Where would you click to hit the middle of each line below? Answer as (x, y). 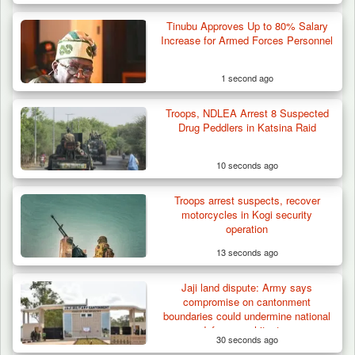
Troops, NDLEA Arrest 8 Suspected (247, 113)
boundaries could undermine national (247, 316)
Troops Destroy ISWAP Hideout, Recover (162, 125)
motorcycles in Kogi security (247, 215)
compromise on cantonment (247, 302)
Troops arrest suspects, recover (247, 200)
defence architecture (247, 330)
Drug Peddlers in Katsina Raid (247, 128)
